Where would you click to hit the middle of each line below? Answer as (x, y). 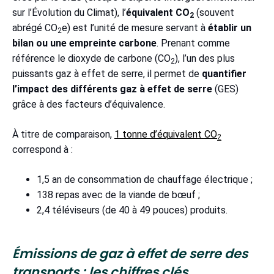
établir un (230, 28)
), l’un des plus (205, 58)
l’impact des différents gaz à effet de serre (112, 89)
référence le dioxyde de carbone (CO (91, 58)
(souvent (215, 12)
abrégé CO (35, 28)
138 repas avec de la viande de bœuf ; (121, 194)
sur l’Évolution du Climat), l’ (69, 12)
